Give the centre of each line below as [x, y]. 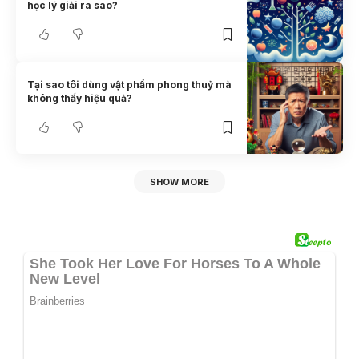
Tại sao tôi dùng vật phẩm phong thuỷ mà [130, 85]
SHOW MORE [179, 182]
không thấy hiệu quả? [80, 99]
